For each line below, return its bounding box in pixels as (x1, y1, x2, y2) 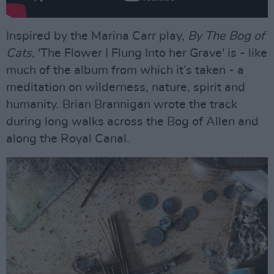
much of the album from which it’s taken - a (6, 64, 244, 76)
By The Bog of (188, 29, 265, 42)
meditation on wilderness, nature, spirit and (6, 81, 245, 94)
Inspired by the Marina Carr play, (6, 29, 188, 42)
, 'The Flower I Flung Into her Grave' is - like (32, 46, 267, 59)
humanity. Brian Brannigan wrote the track (6, 98, 237, 111)
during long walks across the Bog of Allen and (6, 115, 259, 128)
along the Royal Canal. (6, 132, 130, 145)
